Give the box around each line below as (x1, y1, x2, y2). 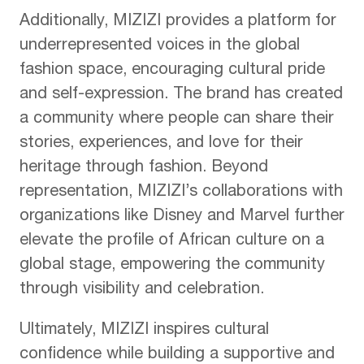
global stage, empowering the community (19, 258, 325, 275)
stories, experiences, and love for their (19, 136, 303, 153)
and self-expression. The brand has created (19, 87, 343, 104)
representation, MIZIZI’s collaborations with (19, 184, 343, 201)
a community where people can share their (19, 111, 334, 128)
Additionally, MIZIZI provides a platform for (19, 14, 336, 31)
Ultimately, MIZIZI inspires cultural (19, 323, 269, 340)
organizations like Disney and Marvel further (19, 209, 344, 226)
